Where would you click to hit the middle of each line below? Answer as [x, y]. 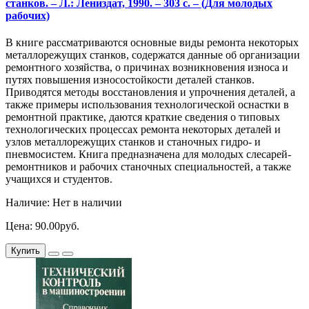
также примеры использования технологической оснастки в [147, 104]
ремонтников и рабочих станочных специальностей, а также [148, 167]
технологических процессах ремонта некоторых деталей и [143, 129]
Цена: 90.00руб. [42, 226]
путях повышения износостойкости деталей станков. [130, 80]
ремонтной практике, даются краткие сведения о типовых [143, 117]
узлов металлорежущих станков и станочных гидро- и [133, 142]
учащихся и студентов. [59, 179]
